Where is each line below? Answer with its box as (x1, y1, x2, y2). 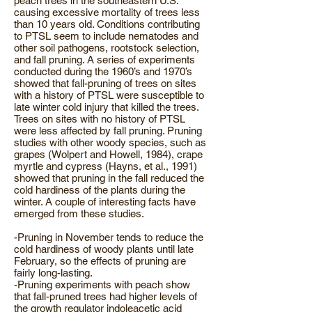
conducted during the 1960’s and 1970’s (14, 65, 192, 77)
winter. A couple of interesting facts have (14, 196, 196, 208)
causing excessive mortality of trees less (14, 6, 200, 18)
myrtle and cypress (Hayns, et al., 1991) (14, 160, 197, 172)
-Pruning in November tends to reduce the (14, 231, 203, 243)
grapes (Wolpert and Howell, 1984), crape (14, 148, 203, 160)
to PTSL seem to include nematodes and (14, 30, 198, 42)
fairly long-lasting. (14, 267, 93, 279)
